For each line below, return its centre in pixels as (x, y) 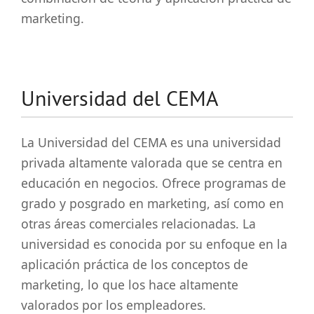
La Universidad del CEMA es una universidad (151, 142)
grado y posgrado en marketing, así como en (152, 203)
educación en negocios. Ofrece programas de (153, 183)
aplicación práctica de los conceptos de (135, 264)
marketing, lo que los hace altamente (130, 284)
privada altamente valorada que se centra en (152, 162)
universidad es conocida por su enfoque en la (154, 244)
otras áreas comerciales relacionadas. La (138, 223)
